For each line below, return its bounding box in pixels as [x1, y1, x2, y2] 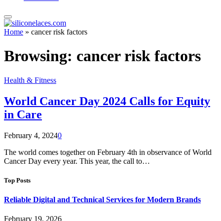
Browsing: [4, 47, 76, 65]
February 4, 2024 [4, 131, 58, 140]
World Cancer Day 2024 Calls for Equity [4, 94, 210, 108]
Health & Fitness [4, 75, 56, 84]
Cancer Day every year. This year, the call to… [4, 156, 150, 165]
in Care [4, 108, 42, 121]
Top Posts [4, 176, 31, 184]
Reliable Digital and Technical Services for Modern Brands [4, 195, 201, 204]
